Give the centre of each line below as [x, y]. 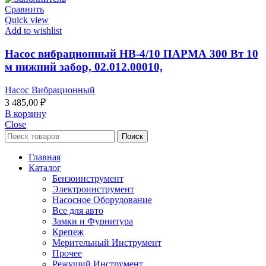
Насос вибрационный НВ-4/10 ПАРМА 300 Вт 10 [132, 53]
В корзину [26, 113]
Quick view [27, 20]
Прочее [67, 253]
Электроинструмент [93, 189]
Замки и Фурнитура [93, 221]
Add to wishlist [33, 31]
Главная [45, 157]
